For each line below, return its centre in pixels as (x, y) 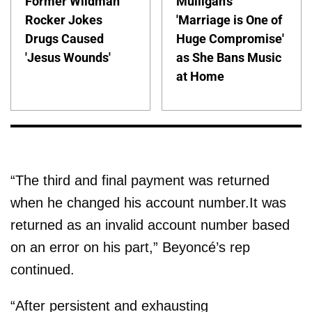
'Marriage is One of (229, 19)
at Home (201, 76)
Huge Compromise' (231, 38)
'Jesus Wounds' (68, 57)
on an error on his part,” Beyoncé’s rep (130, 247)
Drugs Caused (64, 38)
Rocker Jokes (64, 19)
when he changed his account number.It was (148, 202)
